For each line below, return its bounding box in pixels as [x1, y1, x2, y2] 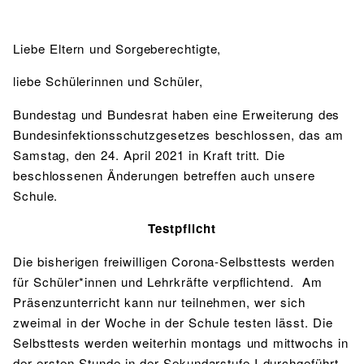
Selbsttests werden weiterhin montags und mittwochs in [13, 333, 349, 351]
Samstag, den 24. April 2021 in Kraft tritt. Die [13, 145, 285, 163]
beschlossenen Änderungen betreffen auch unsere [13, 166, 315, 184]
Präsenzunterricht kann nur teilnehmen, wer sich [13, 292, 306, 310]
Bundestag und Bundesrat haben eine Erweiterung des [13, 105, 340, 123]
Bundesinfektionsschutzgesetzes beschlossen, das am [13, 125, 344, 143]
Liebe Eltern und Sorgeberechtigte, [13, 40, 222, 58]
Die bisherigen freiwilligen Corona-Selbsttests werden [13, 252, 336, 270]
